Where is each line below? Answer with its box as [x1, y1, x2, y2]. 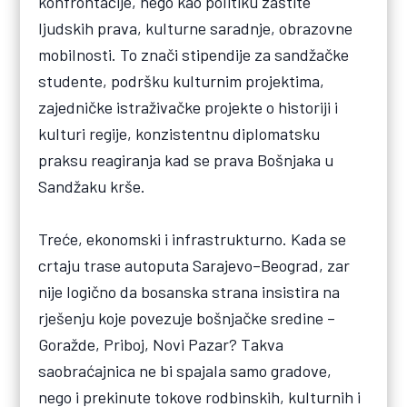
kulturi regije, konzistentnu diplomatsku [38, 123, 321, 144]
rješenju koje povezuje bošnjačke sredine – [38, 307, 336, 328]
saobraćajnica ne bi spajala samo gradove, [38, 360, 333, 381]
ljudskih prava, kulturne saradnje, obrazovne [38, 17, 353, 38]
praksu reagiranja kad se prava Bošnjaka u [38, 149, 334, 170]
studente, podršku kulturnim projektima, [38, 70, 325, 91]
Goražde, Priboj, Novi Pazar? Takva [38, 333, 284, 354]
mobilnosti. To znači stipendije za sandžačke [38, 44, 350, 65]
